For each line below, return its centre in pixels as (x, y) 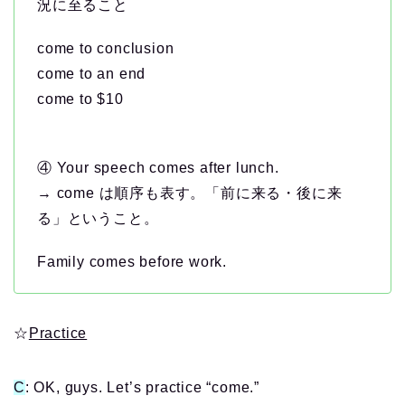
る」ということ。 (98, 219)
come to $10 (80, 99)
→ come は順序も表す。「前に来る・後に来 (190, 193)
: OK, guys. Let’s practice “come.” (142, 388)
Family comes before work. (132, 262)
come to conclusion (106, 49)
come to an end (92, 74)
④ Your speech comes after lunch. (158, 168)
